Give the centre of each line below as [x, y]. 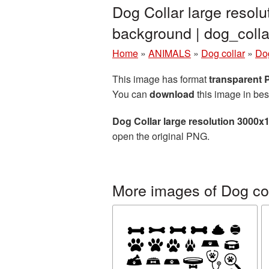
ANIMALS [170, 53]
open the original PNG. [161, 136]
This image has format [161, 79]
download [172, 94]
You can [131, 94]
